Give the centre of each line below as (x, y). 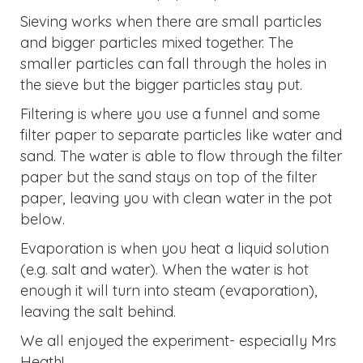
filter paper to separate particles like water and (181, 135)
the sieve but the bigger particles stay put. (161, 85)
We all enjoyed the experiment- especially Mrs (178, 341)
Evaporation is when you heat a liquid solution (175, 249)
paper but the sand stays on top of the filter (169, 177)
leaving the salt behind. (98, 312)
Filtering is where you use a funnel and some (170, 114)
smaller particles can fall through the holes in (173, 64)
